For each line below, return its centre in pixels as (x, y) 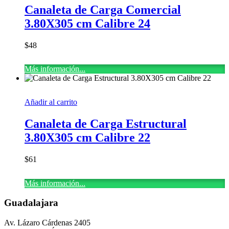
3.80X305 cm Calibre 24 (87, 23)
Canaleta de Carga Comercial (103, 9)
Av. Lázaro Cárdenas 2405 (47, 223)
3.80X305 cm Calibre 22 (87, 138)
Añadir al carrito (51, 102)
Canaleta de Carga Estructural (106, 124)
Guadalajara (31, 203)
